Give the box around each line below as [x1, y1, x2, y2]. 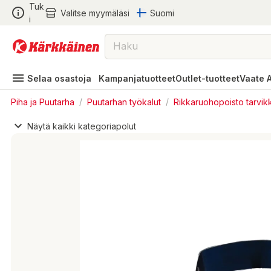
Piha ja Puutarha [11, 96, 74, 106]
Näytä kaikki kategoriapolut [27, 120, 136, 131]
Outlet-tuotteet [175, 73, 240, 83]
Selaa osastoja [27, 73, 91, 83]
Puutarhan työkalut [87, 96, 161, 106]
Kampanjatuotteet [99, 73, 175, 83]
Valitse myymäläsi [60, 7, 129, 18]
